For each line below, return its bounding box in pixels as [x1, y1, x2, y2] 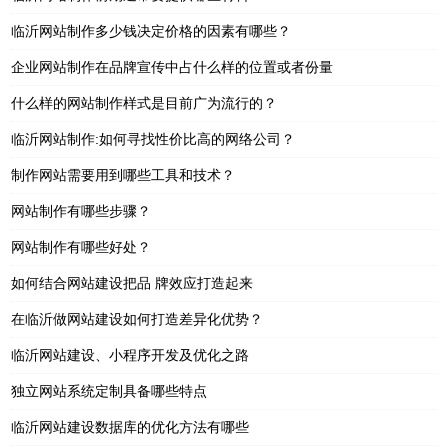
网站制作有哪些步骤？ [11, 202, 152, 219]
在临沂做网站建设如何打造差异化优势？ [11, 310, 264, 327]
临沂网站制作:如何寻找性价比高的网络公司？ [11, 130, 296, 147]
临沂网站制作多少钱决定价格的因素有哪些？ [11, 22, 292, 39]
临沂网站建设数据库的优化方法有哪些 [11, 418, 250, 435]
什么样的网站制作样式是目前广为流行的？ [11, 94, 278, 111]
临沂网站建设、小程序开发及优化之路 [11, 346, 250, 363]
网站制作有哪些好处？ [11, 238, 152, 255]
